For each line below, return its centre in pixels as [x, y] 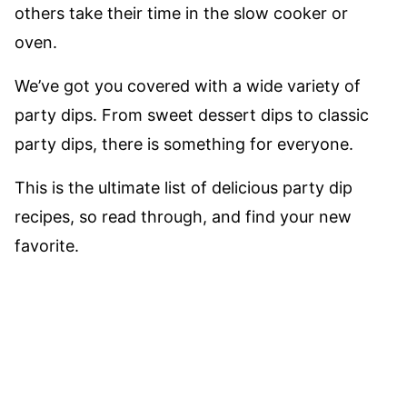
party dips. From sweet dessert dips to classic [192, 115]
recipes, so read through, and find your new [183, 217]
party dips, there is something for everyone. [186, 144]
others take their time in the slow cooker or [181, 13]
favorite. [47, 246]
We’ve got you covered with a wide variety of [188, 86]
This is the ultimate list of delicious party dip [184, 188]
